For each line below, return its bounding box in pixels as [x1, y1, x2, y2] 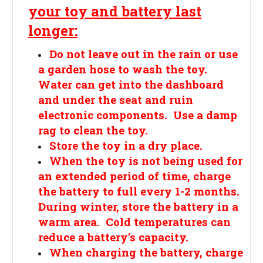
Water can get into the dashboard [38, 76, 224, 92]
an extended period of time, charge [38, 168, 231, 183]
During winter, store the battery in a [38, 198, 238, 214]
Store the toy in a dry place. [49, 137, 205, 153]
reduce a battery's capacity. [38, 229, 188, 244]
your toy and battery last [28, 1, 202, 21]
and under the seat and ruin [38, 92, 193, 107]
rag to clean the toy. [38, 122, 148, 137]
